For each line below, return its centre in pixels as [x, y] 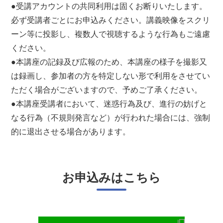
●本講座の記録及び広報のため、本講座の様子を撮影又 [109, 62]
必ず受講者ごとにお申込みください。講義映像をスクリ [111, 20]
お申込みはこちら [111, 178]
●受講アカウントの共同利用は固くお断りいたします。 [109, 6]
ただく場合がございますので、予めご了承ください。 [107, 90]
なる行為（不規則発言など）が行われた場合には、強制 [111, 118]
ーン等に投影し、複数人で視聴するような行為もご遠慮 [111, 34]
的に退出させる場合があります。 [71, 132]
